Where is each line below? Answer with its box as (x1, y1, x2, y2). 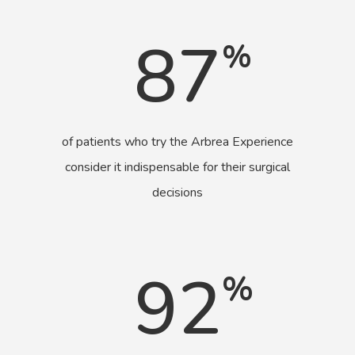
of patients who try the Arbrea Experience (61, 133, 293, 151)
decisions (151, 184, 203, 202)
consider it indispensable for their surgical (64, 158, 290, 177)
